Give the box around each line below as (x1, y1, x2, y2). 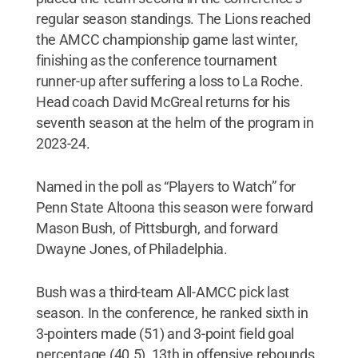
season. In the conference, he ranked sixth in (35, 304, 308, 321)
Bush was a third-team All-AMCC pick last (35, 283, 289, 300)
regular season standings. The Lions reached (35, 10, 312, 27)
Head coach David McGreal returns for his (35, 93, 290, 110)
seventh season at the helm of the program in (35, 113, 314, 131)
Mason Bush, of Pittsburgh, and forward (35, 219, 278, 237)
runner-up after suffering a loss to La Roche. (35, 72, 304, 89)
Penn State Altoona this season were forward (35, 198, 314, 216)
